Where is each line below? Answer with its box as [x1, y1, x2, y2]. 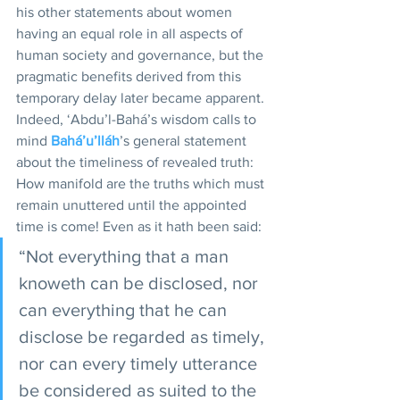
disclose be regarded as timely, [19, 327, 269, 346]
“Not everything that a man [19, 246, 233, 266]
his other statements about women [16, 4, 236, 20]
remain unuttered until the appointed [16, 197, 250, 212]
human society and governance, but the [16, 47, 267, 62]
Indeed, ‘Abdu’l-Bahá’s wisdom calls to [16, 112, 260, 127]
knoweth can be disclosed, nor [19, 273, 262, 293]
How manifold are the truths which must [16, 176, 268, 191]
